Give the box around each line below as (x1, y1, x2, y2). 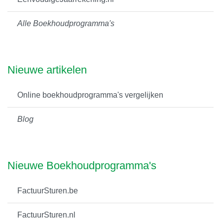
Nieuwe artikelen (7, 63, 87, 76)
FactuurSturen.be (17, 186, 78, 195)
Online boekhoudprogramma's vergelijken (17, 90, 163, 99)
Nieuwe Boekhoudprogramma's (7, 159, 156, 172)
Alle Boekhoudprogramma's (17, 19, 114, 28)
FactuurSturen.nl (17, 210, 75, 219)
